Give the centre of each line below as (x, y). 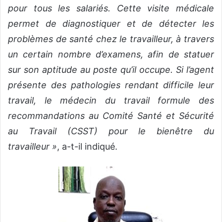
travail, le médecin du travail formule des (111, 101)
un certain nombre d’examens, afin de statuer (111, 55)
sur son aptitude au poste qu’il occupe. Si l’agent (111, 70)
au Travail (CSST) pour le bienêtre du (111, 131)
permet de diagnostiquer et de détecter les (111, 24)
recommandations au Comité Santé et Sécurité (111, 116)
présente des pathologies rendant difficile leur (111, 85)
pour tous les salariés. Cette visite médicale (111, 8)
